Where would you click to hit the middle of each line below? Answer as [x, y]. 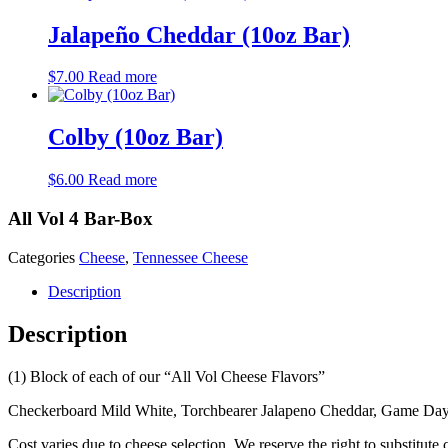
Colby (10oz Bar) [135, 137]
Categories [41, 257]
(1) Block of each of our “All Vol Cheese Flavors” [166, 376]
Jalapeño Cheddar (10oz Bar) [199, 34]
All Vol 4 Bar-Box [80, 218]
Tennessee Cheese [190, 257]
